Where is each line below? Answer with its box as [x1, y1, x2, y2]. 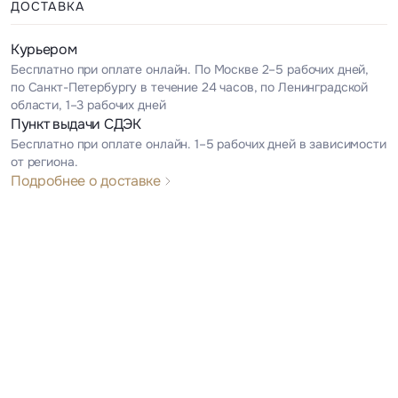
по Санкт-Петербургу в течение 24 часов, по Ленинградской [11, 78, 369, 95]
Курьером [11, 39, 77, 59]
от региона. [11, 153, 78, 170]
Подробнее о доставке [11, 171, 161, 190]
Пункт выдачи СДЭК [11, 114, 141, 133]
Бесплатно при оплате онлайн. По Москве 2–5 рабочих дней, [11, 60, 370, 77]
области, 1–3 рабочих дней [11, 96, 166, 113]
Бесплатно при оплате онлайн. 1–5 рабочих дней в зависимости [11, 135, 386, 152]
